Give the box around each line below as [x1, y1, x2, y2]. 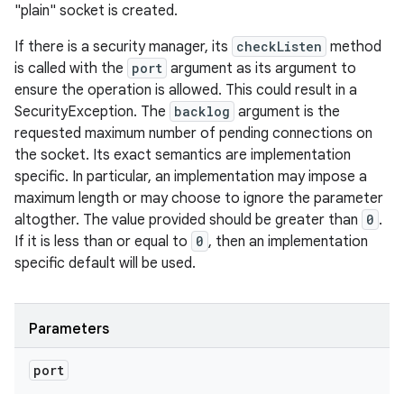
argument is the [234, 103, 340, 121]
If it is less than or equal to [14, 233, 191, 251]
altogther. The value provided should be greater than [14, 211, 362, 229]
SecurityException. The [14, 103, 170, 121]
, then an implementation [208, 233, 368, 251]
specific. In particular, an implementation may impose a [14, 168, 367, 186]
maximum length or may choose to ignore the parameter [14, 189, 383, 207]
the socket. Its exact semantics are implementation [14, 146, 351, 164]
